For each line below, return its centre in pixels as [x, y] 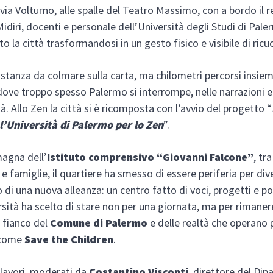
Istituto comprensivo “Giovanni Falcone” [151, 157]
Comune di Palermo [99, 222]
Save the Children [69, 239]
